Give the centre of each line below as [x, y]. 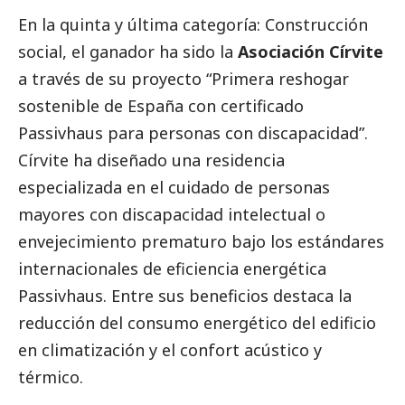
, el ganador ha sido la [150, 51]
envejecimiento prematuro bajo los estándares [201, 241]
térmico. [51, 377]
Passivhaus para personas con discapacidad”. [193, 132]
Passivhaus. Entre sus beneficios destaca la [185, 295]
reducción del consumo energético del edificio [197, 322]
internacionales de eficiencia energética [172, 268]
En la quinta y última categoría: [141, 24]
